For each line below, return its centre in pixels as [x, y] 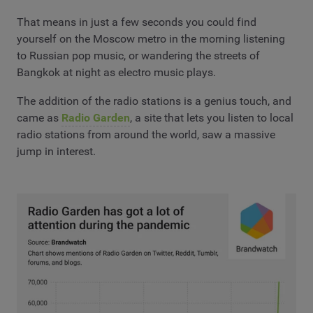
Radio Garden [96, 118]
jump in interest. [56, 152]
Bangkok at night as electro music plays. [116, 72]
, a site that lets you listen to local [212, 118]
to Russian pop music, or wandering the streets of [138, 55]
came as [39, 118]
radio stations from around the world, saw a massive [146, 135]
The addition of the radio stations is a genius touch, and [154, 101]
